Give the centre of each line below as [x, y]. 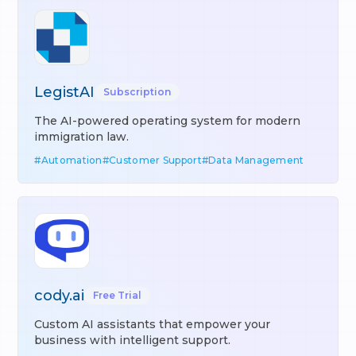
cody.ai [60, 296]
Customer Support [155, 160]
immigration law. [82, 137]
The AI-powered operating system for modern [168, 121]
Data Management [256, 160]
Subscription [137, 92]
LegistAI [65, 92]
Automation [72, 160]
